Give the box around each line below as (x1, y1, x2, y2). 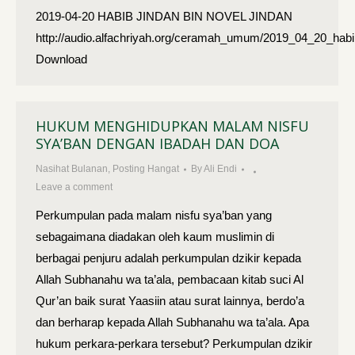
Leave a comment (36, 181, 113, 193)
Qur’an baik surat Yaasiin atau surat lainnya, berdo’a (36, 294, 304, 307)
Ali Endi (204, 163, 237, 174)
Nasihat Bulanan (36, 163, 108, 174)
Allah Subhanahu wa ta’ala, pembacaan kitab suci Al (36, 273, 303, 286)
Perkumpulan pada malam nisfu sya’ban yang (36, 208, 272, 222)
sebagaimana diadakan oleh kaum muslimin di (36, 230, 274, 243)
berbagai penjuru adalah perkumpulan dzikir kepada (36, 251, 301, 265)
